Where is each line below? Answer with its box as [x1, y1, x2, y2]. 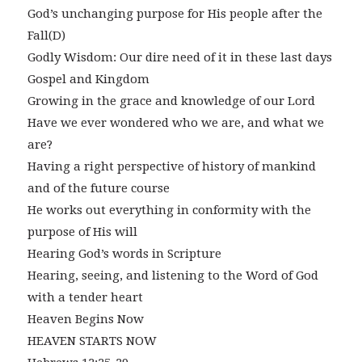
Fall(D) [27, 28, 65, 44]
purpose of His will [27, 225, 137, 240]
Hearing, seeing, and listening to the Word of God [27, 268, 318, 284]
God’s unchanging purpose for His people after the [27, 6, 322, 22]
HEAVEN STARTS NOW [27, 334, 157, 349]
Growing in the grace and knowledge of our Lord [27, 94, 315, 109]
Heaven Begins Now [27, 312, 144, 327]
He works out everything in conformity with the [27, 203, 311, 218]
